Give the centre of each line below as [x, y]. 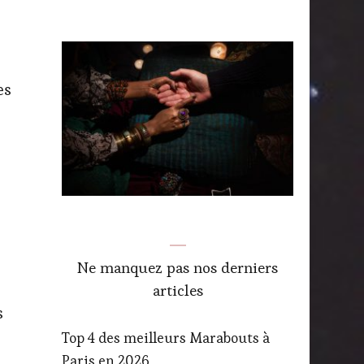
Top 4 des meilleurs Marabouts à [166, 337]
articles [178, 290]
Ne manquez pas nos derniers [178, 267]
